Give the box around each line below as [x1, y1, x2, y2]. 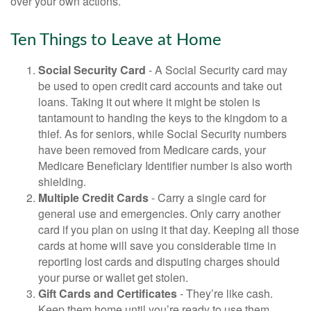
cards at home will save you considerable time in [38, 237, 276, 254]
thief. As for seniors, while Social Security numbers [38, 126, 287, 142]
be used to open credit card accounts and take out [38, 78, 282, 94]
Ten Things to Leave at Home [10, 32, 221, 49]
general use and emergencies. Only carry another [38, 205, 280, 222]
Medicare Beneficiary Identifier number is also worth [38, 158, 292, 174]
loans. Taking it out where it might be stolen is [38, 94, 260, 110]
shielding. [38, 174, 86, 190]
